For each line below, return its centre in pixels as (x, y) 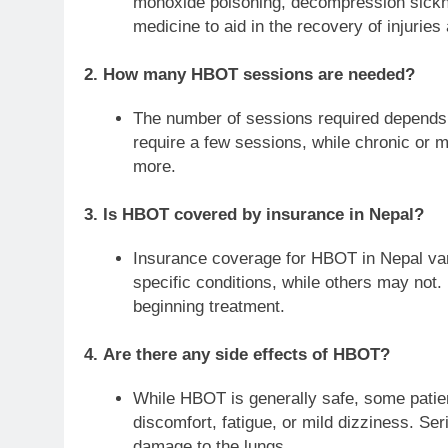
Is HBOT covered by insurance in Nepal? (263, 214)
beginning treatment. (208, 307)
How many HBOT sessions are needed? (259, 74)
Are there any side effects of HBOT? (246, 354)
